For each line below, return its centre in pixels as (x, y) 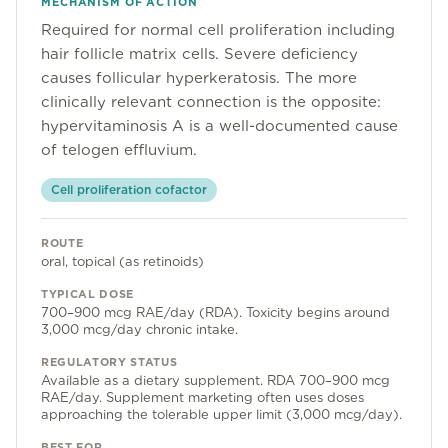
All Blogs (61, 257)
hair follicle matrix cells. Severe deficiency (199, 54)
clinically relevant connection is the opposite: (211, 102)
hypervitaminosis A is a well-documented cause (219, 126)
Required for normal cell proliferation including (218, 30)
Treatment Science (100, 177)
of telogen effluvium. (119, 150)
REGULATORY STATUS (109, 362)
